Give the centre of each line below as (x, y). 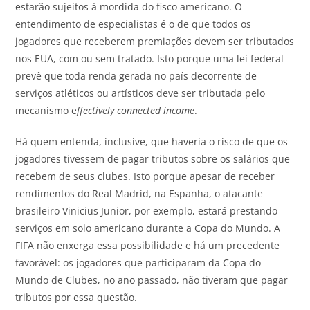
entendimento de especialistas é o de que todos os (134, 24)
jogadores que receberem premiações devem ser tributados (155, 41)
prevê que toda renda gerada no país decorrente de (136, 75)
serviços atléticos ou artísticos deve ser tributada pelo (140, 93)
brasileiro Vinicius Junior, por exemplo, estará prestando (147, 210)
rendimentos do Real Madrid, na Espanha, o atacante (139, 193)
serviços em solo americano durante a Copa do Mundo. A (148, 228)
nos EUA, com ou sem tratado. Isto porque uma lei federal (150, 58)
